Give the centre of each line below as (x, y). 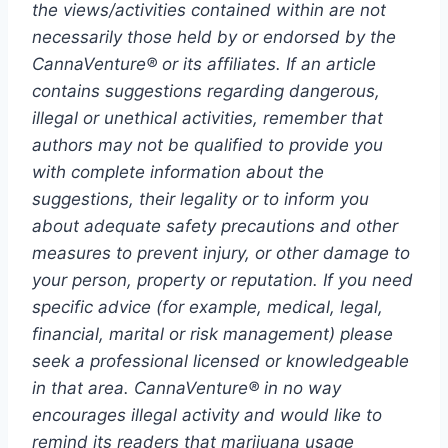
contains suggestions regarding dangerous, (206, 90)
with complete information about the (178, 171)
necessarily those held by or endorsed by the (214, 36)
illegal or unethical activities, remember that (207, 117)
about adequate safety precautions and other (215, 225)
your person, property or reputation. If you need (222, 279)
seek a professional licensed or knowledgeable (220, 360)
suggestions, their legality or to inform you (200, 198)
